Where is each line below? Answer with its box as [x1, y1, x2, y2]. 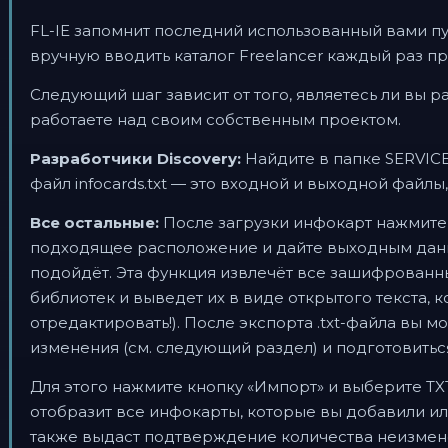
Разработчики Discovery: [30, 149, 241, 168]
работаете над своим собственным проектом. [30, 110, 401, 129]
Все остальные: [30, 213, 159, 232]
